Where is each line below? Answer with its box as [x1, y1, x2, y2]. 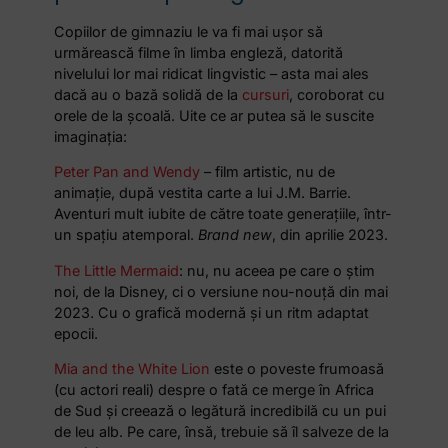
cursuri [242, 85, 290, 103]
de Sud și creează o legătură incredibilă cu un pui [54, 401, 387, 419]
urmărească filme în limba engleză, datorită [54, 43, 344, 61]
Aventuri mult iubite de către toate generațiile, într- [54, 205, 393, 223]
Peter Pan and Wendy [54, 163, 201, 181]
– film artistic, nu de [200, 163, 336, 181]
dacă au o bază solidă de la [54, 85, 243, 103]
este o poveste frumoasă [210, 359, 385, 377]
